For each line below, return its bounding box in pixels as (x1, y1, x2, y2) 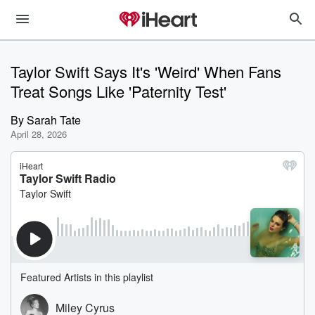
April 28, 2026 (11, 127, 67, 141)
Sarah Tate (27, 112, 81, 128)
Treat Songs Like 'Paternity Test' (11, 80, 226, 102)
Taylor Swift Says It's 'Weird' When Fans (11, 60, 281, 82)
